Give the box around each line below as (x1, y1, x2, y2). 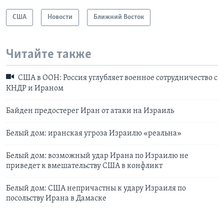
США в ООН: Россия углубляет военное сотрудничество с (16, 74, 217, 82)
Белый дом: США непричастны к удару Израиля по (6, 184, 186, 192)
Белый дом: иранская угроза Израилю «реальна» (6, 129, 181, 137)
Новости (47, 13, 72, 21)
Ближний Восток (93, 13, 144, 21)
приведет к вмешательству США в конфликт (6, 161, 162, 170)
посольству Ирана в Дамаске (6, 194, 106, 202)
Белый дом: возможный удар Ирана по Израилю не (6, 151, 188, 160)
